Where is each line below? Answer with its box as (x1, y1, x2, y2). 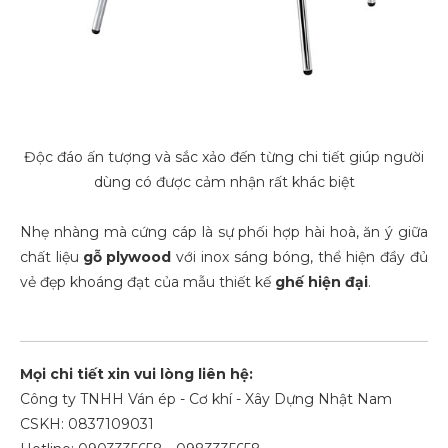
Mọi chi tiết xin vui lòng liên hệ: (20, 365, 253, 383)
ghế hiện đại (271, 273, 368, 291)
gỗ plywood (83, 248, 171, 266)
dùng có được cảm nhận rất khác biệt (93, 173, 355, 191)
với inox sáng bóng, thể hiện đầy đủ (171, 248, 428, 266)
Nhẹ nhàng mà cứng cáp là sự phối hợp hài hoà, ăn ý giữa (20, 223, 428, 241)
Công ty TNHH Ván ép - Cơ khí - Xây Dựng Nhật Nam (20, 390, 392, 408)
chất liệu (20, 248, 83, 266)
